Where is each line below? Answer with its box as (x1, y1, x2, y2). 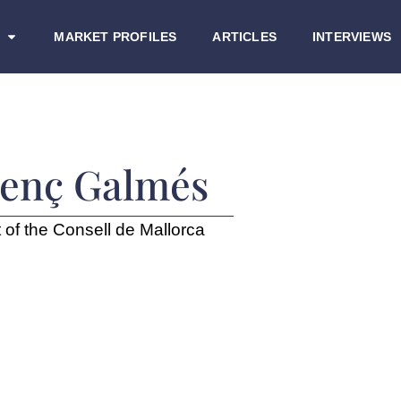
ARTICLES (212, 29, 277, 44)
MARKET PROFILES (54, 29, 177, 44)
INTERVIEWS (311, 29, 391, 44)
